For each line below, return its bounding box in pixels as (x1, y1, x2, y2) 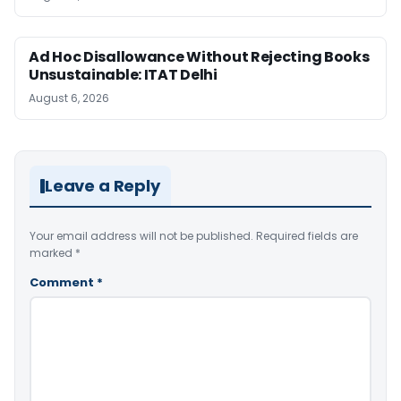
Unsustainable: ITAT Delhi (29, 64, 218, 86)
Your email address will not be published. (30, 228, 253, 244)
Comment (30, 274, 97, 292)
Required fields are (256, 228, 358, 244)
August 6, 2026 (29, 90, 109, 107)
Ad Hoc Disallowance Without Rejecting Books (29, 47, 370, 68)
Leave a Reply (45, 175, 160, 198)
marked (30, 245, 75, 261)
